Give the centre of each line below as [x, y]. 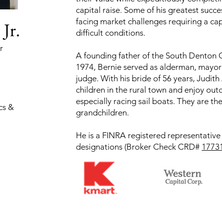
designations [100, 147]
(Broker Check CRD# [163, 147]
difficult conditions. [111, 33]
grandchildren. [102, 112]
